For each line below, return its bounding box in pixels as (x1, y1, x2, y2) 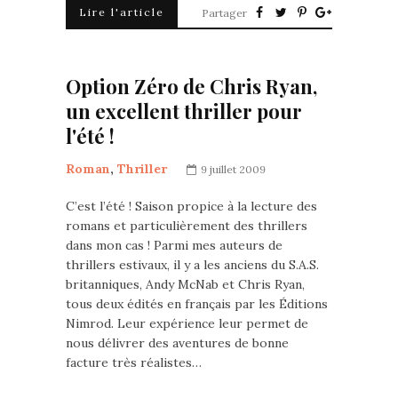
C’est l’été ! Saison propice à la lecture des (66, 198, 317, 214)
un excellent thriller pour (66, 98, 302, 124)
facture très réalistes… (66, 354, 202, 370)
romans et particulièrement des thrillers (66, 218, 307, 234)
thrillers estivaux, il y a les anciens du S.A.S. (66, 257, 319, 273)
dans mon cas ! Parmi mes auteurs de (66, 237, 283, 253)
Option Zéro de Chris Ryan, (66, 73, 317, 99)
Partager (202, 6, 247, 20)
